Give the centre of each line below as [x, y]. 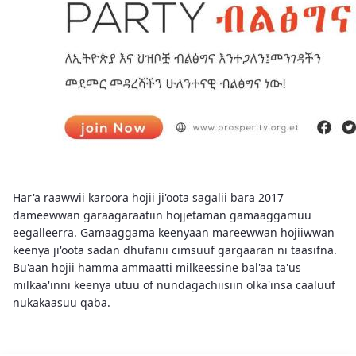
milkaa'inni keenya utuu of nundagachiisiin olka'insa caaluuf [174, 285]
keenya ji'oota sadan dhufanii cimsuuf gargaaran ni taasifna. [175, 250]
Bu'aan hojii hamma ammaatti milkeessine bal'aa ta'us [157, 267]
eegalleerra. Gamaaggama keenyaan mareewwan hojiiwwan [174, 232]
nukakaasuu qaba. [62, 302]
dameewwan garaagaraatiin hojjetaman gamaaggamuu [162, 215]
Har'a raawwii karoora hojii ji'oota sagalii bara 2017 [148, 197]
